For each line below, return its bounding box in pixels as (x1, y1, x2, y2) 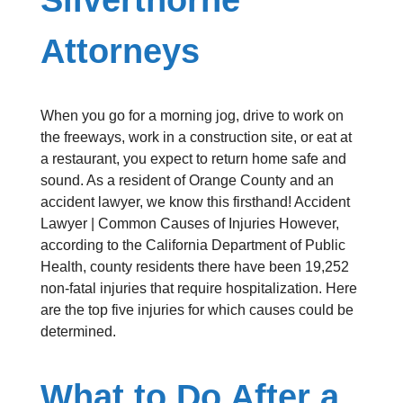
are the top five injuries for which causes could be (40, 302, 354, 318)
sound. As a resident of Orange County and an (40, 173, 334, 189)
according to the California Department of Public (40, 237, 345, 254)
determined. (40, 324, 116, 340)
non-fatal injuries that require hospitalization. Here (40, 281, 357, 297)
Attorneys (40, 31, 200, 70)
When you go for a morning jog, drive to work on (40, 108, 344, 124)
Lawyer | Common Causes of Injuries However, (40, 216, 339, 232)
